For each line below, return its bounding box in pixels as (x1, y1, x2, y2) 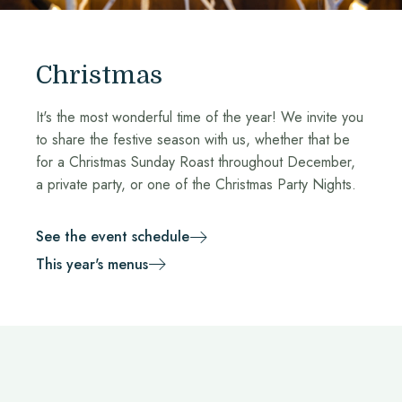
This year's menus (36, 253, 148, 275)
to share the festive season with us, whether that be (36, 128, 350, 150)
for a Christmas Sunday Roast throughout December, (36, 151, 355, 172)
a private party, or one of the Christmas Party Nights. (36, 173, 356, 195)
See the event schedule (36, 226, 189, 248)
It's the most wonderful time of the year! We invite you (36, 106, 363, 127)
